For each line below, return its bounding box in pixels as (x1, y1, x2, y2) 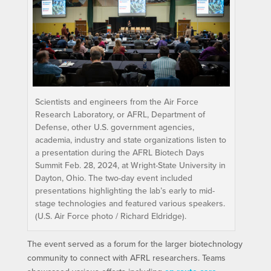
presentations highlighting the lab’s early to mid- (34, 184, 215, 197)
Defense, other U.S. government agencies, (34, 121, 194, 134)
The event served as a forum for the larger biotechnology (27, 238, 243, 250)
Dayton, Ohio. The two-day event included (34, 172, 192, 184)
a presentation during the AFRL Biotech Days (34, 146, 204, 159)
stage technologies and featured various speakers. (34, 197, 225, 210)
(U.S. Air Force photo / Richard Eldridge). (34, 210, 186, 223)
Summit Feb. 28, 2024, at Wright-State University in (34, 159, 226, 172)
